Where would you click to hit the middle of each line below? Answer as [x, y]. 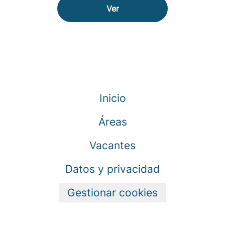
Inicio [113, 98]
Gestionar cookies [113, 193]
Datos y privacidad [113, 169]
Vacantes [113, 145]
